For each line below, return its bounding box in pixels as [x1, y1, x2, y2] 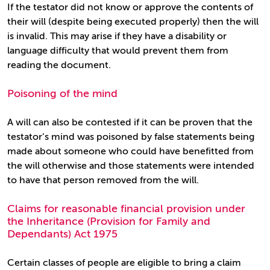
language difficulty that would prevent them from [7, 45, 228, 56]
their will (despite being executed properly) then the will [7, 16, 259, 27]
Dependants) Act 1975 [7, 228, 118, 240]
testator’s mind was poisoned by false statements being [7, 131, 254, 142]
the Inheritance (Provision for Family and [7, 215, 210, 227]
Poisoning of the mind [7, 87, 118, 99]
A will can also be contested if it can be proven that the [7, 117, 253, 128]
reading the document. [7, 60, 111, 71]
